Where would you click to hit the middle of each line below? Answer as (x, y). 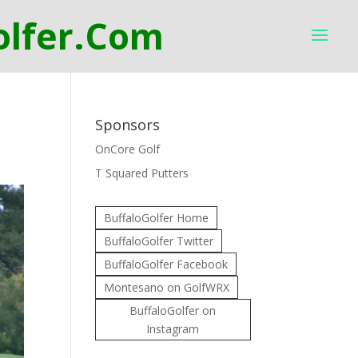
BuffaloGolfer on (173, 310)
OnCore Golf (128, 149)
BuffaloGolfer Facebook (166, 264)
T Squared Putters (142, 173)
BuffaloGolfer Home (157, 218)
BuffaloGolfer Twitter (159, 241)
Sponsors (128, 125)
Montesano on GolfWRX (167, 287)
